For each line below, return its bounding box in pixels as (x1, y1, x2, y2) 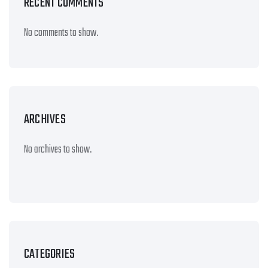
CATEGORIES (24, 244, 75, 264)
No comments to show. (24, 25, 98, 42)
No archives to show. (24, 141, 92, 159)
